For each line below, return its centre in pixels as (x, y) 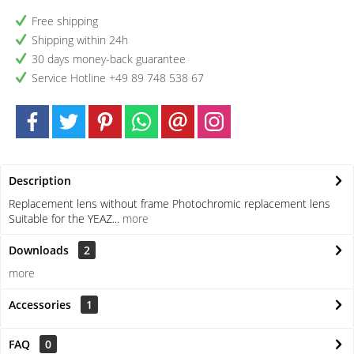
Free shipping (65, 21)
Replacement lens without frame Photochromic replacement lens (169, 203)
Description (40, 181)
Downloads (39, 250)
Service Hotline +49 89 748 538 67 (118, 78)
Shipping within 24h (80, 40)
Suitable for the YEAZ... (64, 218)
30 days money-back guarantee (109, 59)
